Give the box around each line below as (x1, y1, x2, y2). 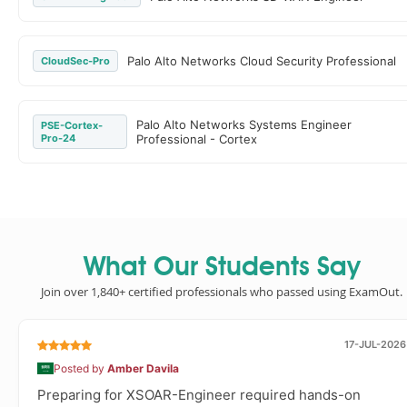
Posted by (54, 362, 107, 375)
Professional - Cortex (135, 132, 257, 146)
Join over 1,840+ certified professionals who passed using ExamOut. (41, 283, 402, 300)
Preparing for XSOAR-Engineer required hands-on (37, 386, 361, 403)
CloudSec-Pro (41, 55, 110, 67)
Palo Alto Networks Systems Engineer (135, 117, 352, 132)
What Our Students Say (83, 255, 361, 282)
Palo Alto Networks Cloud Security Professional (127, 54, 396, 68)
